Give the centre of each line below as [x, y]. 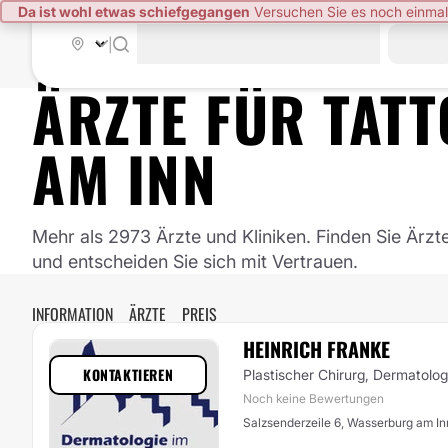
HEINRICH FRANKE [316, 349]
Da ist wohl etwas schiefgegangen [134, 11]
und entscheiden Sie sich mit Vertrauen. [195, 261]
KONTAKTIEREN [128, 374]
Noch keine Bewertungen [313, 398]
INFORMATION [72, 314]
